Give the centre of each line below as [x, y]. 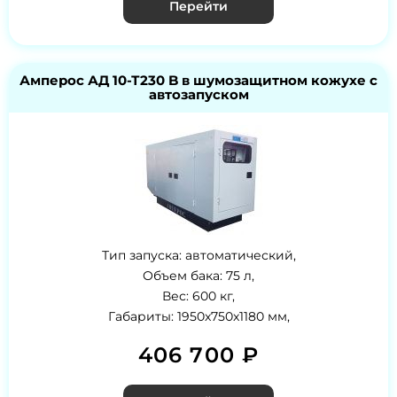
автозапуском [198, 95]
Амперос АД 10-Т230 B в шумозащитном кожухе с [198, 81]
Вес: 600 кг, [198, 296]
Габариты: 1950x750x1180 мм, [198, 317]
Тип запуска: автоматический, [198, 256]
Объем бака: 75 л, [198, 276]
